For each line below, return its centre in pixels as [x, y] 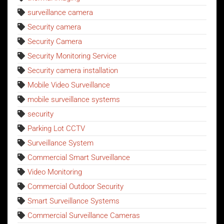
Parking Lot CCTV [56, 128]
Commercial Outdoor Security [75, 186]
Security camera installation [73, 70]
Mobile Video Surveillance [69, 85]
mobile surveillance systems [74, 99]
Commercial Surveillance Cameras [84, 215]
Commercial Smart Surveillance [79, 157]
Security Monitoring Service [72, 56]
